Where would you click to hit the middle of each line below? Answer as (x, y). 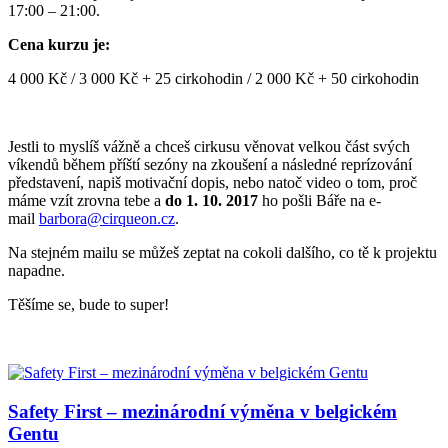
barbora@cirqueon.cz (107, 218)
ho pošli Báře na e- (319, 200)
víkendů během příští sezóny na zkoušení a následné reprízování (210, 164)
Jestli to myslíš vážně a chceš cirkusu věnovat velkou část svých (209, 146)
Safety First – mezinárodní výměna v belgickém (202, 411)
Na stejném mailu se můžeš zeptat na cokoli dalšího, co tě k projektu (222, 252)
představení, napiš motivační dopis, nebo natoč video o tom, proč (212, 182)
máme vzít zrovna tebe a (86, 200)
